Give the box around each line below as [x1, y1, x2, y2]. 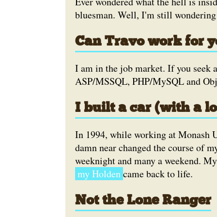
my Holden [77, 167, 121, 180]
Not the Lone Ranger [75, 194, 211, 208]
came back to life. [123, 167, 193, 180]
